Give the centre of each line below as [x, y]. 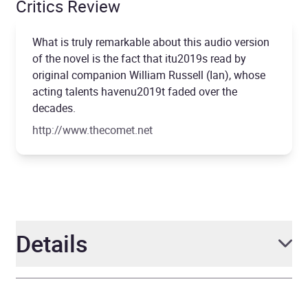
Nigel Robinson [178, 295]
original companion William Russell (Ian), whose [149, 75]
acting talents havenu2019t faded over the [135, 91]
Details [52, 243]
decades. [54, 108]
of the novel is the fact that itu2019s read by [139, 58]
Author [45, 295]
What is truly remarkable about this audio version [151, 42]
